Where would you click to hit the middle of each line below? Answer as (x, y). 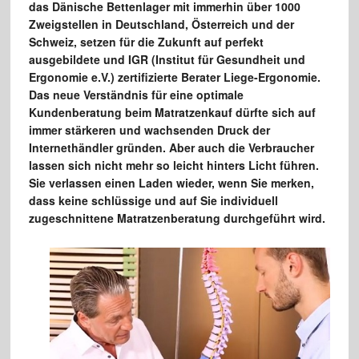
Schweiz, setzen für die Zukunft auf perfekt (146, 42)
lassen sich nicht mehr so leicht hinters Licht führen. (173, 165)
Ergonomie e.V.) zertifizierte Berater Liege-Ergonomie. (174, 77)
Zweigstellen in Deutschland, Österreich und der (161, 24)
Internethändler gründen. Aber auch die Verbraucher (171, 148)
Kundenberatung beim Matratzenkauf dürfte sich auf (172, 113)
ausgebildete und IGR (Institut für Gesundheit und (167, 60)
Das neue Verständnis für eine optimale (136, 95)
